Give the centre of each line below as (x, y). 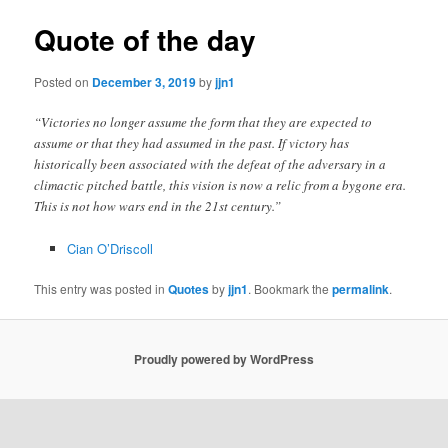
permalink (361, 288)
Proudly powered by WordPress (224, 359)
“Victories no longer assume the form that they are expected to (203, 121)
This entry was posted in (101, 288)
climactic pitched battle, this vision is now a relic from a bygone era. (220, 184)
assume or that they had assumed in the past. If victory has (192, 142)
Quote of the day (145, 40)
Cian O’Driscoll (109, 248)
